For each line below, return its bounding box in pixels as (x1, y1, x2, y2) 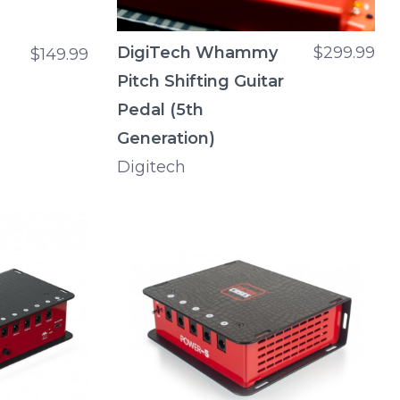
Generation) (117, 129, 215, 149)
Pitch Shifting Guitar (117, 71, 284, 92)
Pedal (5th (117, 100, 204, 121)
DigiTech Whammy (117, 43, 278, 63)
